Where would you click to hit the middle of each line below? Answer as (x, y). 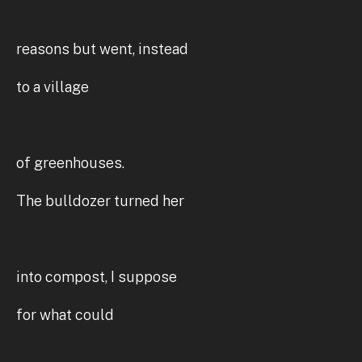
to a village (53, 86)
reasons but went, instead (102, 48)
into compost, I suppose (97, 276)
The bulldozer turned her (100, 200)
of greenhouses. (70, 162)
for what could (65, 314)
